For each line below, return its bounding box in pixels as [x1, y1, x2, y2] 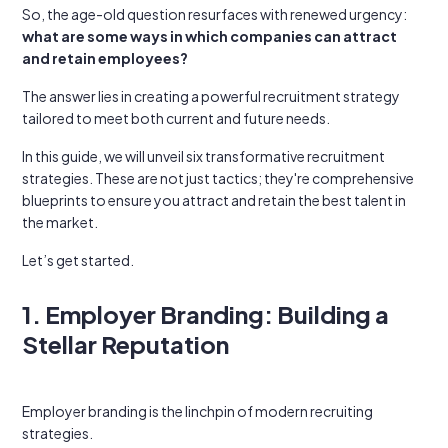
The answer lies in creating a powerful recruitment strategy [22, 87, 400, 105]
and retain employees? [22, 49, 188, 67]
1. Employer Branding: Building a [22, 299, 389, 329]
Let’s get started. [22, 251, 134, 269]
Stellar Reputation [22, 329, 229, 359]
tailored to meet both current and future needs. [22, 109, 330, 127]
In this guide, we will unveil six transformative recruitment [22, 147, 385, 165]
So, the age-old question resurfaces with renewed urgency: [22, 5, 407, 23]
